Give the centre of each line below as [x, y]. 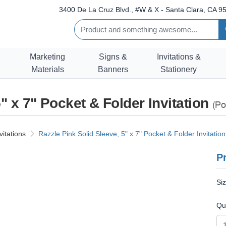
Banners [113, 69]
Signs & [113, 56]
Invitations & [179, 56]
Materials [47, 69]
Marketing [47, 56]
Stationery [179, 69]
